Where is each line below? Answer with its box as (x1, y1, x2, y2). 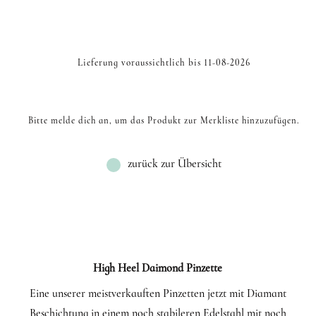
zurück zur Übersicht (128, 157, 222, 171)
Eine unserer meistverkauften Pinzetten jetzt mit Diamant (29, 286, 286, 301)
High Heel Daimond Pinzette (93, 261, 223, 276)
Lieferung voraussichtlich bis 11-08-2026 (78, 57, 251, 69)
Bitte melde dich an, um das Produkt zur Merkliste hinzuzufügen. (28, 115, 300, 127)
